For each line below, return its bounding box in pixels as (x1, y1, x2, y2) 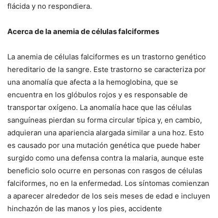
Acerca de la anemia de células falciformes (7, 27, 159, 36)
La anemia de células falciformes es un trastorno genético (7, 52, 206, 62)
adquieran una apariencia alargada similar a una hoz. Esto (7, 128, 204, 138)
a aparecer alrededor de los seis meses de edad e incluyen (7, 191, 210, 201)
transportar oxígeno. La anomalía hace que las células (7, 103, 192, 112)
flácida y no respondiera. (7, 1, 92, 11)
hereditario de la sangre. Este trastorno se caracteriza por (7, 65, 206, 74)
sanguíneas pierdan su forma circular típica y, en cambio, (7, 115, 202, 125)
